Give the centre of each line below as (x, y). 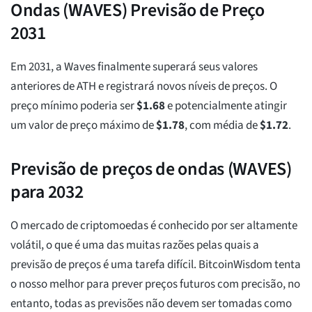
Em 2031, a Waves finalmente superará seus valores (134, 67)
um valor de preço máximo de (83, 126)
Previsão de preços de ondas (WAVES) (151, 169)
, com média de (222, 126)
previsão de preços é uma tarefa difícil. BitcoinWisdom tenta (156, 265)
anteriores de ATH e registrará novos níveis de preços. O (144, 87)
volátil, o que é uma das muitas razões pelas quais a (135, 245)
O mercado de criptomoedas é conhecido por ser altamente (154, 226)
